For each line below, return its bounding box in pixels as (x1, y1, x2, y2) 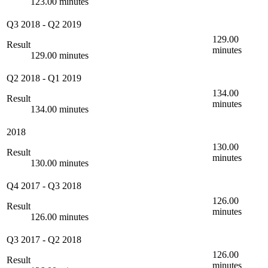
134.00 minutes (31, 104, 89, 115)
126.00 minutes (31, 212, 89, 223)
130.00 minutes (31, 158, 89, 169)
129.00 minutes (31, 50, 89, 61)
